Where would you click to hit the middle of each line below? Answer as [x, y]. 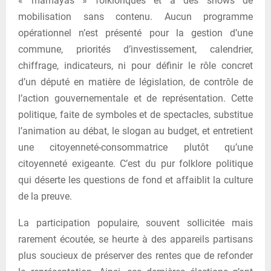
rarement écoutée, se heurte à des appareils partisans [135, 239]
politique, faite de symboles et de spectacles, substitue [135, 114]
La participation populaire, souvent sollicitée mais [135, 223]
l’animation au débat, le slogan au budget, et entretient [135, 131]
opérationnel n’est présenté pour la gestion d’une [135, 33]
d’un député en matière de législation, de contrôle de [135, 82]
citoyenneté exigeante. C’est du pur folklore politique [135, 163]
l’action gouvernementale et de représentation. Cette [135, 98]
